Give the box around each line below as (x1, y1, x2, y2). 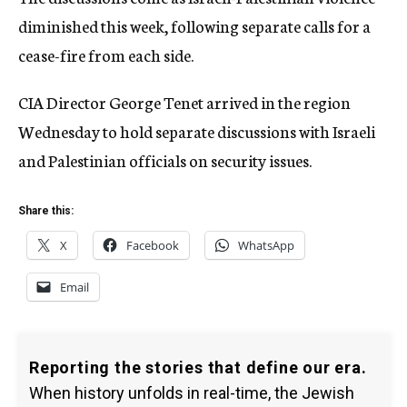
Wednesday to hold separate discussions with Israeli (18, 119, 375, 143)
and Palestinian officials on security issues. (18, 148, 312, 172)
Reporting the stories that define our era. (29, 358, 367, 377)
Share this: (18, 204, 74, 217)
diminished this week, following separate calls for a (18, 14, 371, 37)
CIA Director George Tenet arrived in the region (18, 90, 351, 114)
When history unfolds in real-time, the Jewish (29, 383, 354, 402)
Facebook (126, 237, 179, 253)
